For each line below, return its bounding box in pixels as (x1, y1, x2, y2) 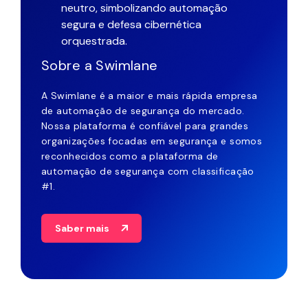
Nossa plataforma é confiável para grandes (41, 120, 249, 132)
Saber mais (55, 222, 109, 234)
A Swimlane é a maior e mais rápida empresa (41, 89, 258, 102)
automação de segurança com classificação (41, 165, 254, 177)
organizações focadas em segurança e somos (41, 135, 263, 147)
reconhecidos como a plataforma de (41, 150, 219, 162)
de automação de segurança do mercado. (41, 104, 245, 117)
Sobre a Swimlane (41, 56, 158, 74)
